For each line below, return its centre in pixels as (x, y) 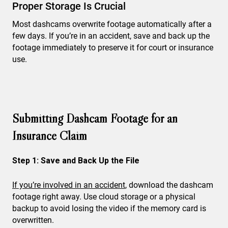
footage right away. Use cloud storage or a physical (104, 197)
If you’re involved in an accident (69, 185)
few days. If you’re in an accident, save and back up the (111, 36)
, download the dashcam (169, 185)
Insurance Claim (50, 136)
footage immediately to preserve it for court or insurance (113, 48)
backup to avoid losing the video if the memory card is (109, 208)
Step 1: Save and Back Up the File (76, 161)
